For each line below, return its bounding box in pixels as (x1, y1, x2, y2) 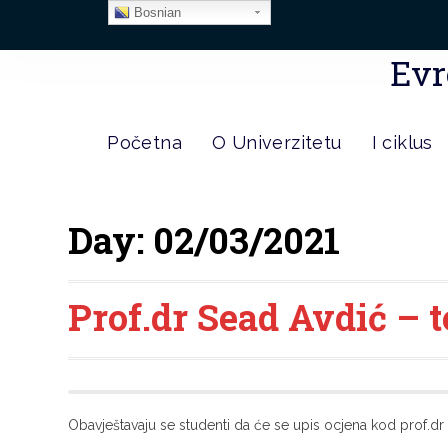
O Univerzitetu (211, 132, 342, 153)
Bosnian (129, 5, 181, 20)
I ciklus (371, 132, 433, 153)
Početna (107, 132, 182, 153)
